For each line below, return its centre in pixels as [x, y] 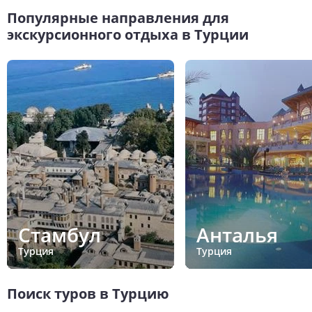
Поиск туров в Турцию [88, 294]
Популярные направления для [118, 18]
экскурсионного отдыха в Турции [128, 35]
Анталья [237, 235]
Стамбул [60, 235]
